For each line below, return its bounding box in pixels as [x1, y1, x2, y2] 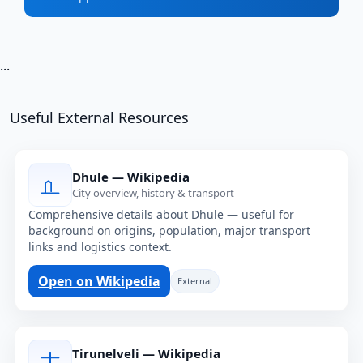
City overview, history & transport [72, 186, 234, 201]
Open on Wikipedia [38, 271, 160, 290]
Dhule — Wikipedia [72, 169, 190, 186]
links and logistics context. [28, 238, 172, 254]
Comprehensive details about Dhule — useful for [28, 206, 294, 222]
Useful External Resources [10, 107, 189, 127]
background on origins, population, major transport [28, 222, 310, 238]
